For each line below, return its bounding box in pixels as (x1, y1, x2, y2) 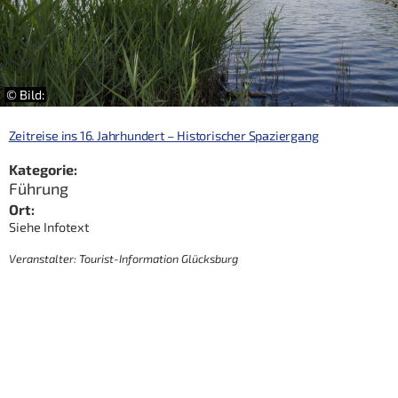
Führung (8, 178, 68, 198)
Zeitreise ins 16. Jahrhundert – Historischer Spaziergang (8, 128, 319, 144)
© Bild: (6, 87, 45, 103)
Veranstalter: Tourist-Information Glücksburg (8, 251, 238, 266)
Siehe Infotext (8, 219, 89, 235)
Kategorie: (8, 161, 77, 179)
